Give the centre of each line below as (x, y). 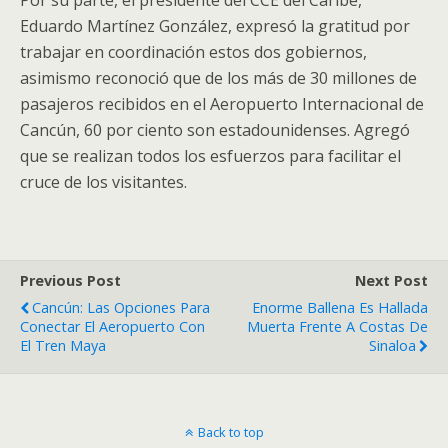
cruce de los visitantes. (103, 182)
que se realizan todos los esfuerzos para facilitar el (210, 156)
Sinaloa (392, 346)
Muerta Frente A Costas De (337, 327)
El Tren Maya (63, 346)
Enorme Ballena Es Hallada (340, 308)
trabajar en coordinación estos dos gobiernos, (193, 52)
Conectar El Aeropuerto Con (112, 327)
